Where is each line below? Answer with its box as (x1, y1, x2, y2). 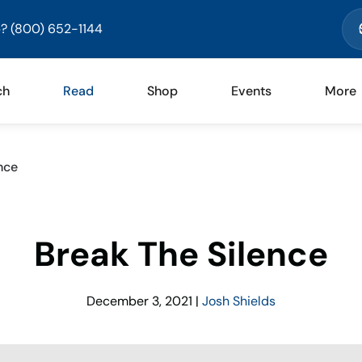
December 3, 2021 (86, 293, 192, 309)
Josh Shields (202, 293, 276, 309)
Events (231, 82, 271, 99)
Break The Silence (34, 232, 328, 276)
